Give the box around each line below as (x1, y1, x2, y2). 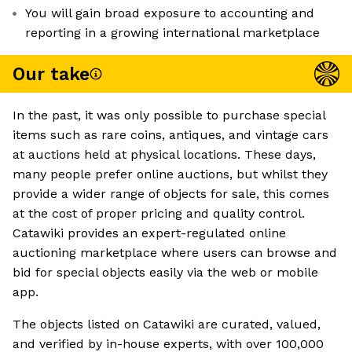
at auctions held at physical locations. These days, (13, 147, 316, 163)
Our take (13, 63, 90, 85)
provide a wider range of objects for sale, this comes (13, 186, 329, 202)
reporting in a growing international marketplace (25, 25, 320, 41)
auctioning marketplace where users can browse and (13, 245, 337, 261)
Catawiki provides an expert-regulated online (13, 225, 286, 241)
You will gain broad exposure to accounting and (25, 5, 314, 21)
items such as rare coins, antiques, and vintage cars (13, 127, 328, 143)
